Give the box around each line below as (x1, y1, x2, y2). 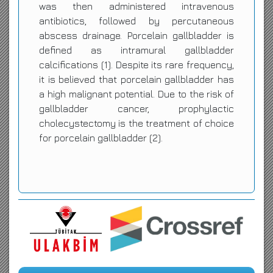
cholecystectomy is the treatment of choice (39, 118, 234, 129)
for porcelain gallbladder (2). (39, 132, 163, 143)
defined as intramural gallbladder (39, 44, 234, 55)
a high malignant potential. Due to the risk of (39, 88, 234, 99)
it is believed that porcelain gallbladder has (39, 74, 234, 85)
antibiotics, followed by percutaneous (39, 15, 234, 26)
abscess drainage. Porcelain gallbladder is (39, 30, 234, 41)
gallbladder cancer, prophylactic (39, 103, 234, 114)
